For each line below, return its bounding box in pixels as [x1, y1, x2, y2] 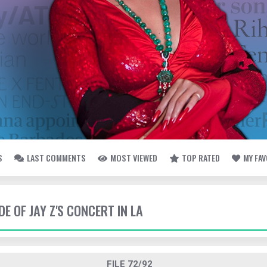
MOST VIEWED [110, 151, 157, 164]
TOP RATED [182, 151, 220, 164]
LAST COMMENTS [27, 151, 86, 164]
